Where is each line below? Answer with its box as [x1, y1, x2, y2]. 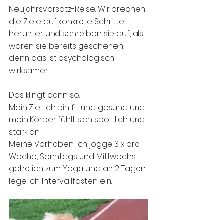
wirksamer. [9, 65, 51, 77]
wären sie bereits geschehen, [9, 40, 126, 52]
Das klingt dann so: [9, 89, 82, 101]
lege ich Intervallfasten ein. [9, 175, 112, 187]
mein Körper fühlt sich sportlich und [9, 114, 147, 126]
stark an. [9, 126, 42, 138]
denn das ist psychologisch [9, 53, 116, 64]
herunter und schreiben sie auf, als [9, 28, 145, 40]
